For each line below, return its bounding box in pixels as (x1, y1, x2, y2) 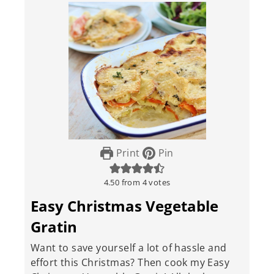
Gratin (31, 217, 77, 237)
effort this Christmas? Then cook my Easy (31, 256, 229, 270)
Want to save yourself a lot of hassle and (31, 241, 227, 255)
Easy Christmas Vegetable (31, 196, 218, 217)
